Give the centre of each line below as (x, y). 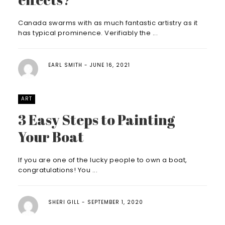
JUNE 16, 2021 (110, 65)
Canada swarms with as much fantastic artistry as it (108, 23)
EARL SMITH (65, 65)
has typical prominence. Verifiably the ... (88, 33)
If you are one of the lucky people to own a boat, (103, 160)
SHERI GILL (64, 202)
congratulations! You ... (58, 170)
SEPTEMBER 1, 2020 (115, 202)
